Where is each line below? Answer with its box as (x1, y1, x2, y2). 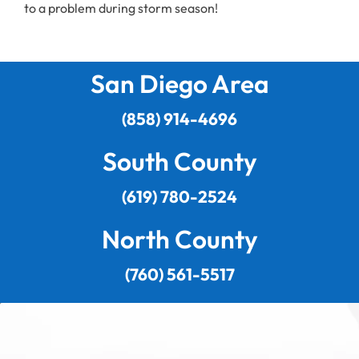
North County (101, 223, 258, 255)
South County (102, 145, 257, 177)
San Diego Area (90, 67, 269, 99)
